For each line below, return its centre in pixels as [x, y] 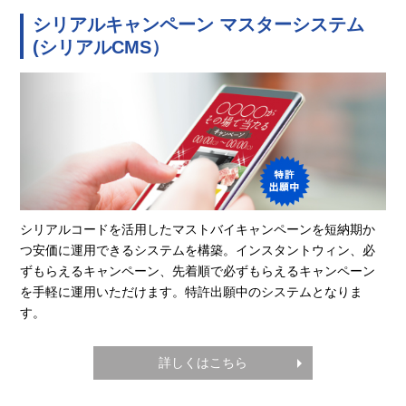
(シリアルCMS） [101, 47]
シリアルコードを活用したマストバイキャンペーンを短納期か [198, 230]
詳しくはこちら [203, 363]
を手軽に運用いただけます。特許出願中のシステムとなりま [192, 292]
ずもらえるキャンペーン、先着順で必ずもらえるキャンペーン [198, 271]
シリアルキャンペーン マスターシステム [199, 24]
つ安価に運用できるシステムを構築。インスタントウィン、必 [198, 251]
